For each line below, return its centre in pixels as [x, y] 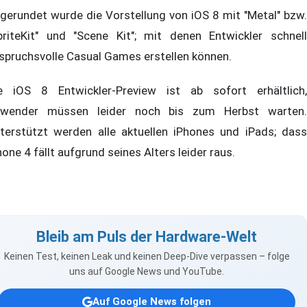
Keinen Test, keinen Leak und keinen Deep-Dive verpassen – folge [147, 256]
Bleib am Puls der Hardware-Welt [147, 236]
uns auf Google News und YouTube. [147, 271]
